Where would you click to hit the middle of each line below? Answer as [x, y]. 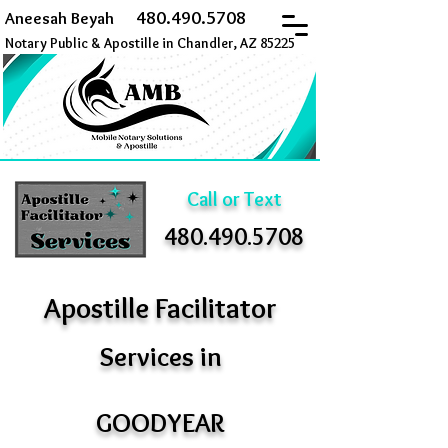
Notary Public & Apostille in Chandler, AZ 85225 [150, 43]
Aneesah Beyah [59, 18]
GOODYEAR [160, 422]
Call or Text [234, 199]
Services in [160, 356]
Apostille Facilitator [160, 307]
